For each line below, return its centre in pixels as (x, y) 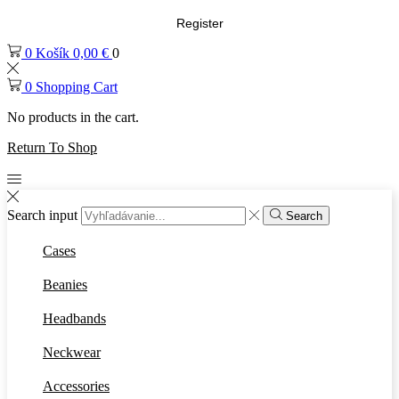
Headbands (74, 319)
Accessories (76, 387)
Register (199, 24)
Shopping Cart (77, 87)
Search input (42, 216)
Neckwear (72, 353)
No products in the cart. (73, 117)
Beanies (65, 285)
